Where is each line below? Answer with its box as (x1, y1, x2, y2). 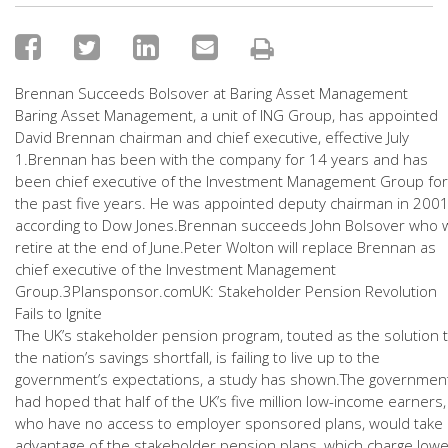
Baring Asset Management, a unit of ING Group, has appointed (15, 105, 438, 125)
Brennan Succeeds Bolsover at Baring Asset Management (15, 83, 408, 103)
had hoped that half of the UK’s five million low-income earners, (15, 391, 446, 411)
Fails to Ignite (15, 303, 102, 323)
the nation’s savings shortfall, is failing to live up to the (15, 347, 380, 367)
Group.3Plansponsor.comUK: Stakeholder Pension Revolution (15, 281, 437, 301)
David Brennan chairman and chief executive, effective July (15, 127, 409, 147)
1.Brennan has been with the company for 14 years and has (15, 149, 428, 169)
